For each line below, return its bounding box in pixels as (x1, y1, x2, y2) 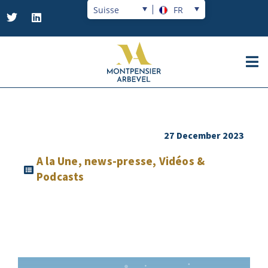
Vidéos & (159, 153, 205, 170)
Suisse (93, 4, 119, 16)
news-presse (84, 153, 153, 170)
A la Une (36, 153, 78, 170)
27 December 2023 (164, 129, 244, 142)
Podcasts (36, 169, 84, 185)
